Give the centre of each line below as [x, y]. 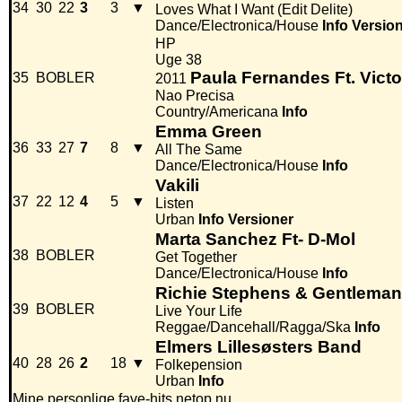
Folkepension [199, 365]
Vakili [177, 186]
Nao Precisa [195, 96]
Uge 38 [179, 60]
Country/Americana [217, 112]
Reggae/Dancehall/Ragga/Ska [253, 328]
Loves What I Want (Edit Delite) [254, 10]
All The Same [199, 150]
